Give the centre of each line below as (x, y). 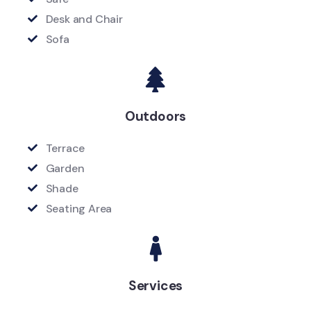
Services (155, 285)
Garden (65, 168)
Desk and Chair (84, 19)
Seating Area (79, 208)
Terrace (65, 148)
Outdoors (155, 116)
